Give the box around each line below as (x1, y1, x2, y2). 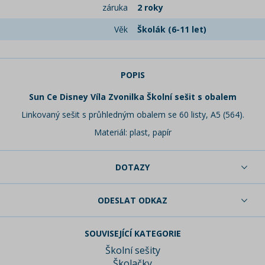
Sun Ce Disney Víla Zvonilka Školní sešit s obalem (28, 91, 237, 103)
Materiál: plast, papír (93, 127, 172, 138)
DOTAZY (115, 161, 150, 173)
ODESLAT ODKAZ (98, 195, 167, 206)
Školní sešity (105, 244, 160, 257)
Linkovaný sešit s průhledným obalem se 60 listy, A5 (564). (21, 109, 244, 121)
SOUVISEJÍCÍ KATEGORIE (84, 228, 181, 240)
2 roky (137, 2, 163, 14)
